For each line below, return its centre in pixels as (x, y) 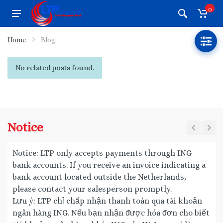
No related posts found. (55, 68)
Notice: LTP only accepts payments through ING (102, 153)
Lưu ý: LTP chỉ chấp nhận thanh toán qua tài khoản (107, 201)
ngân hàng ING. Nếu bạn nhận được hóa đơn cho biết (111, 213)
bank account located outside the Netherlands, (99, 177)
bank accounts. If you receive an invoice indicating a (109, 165)
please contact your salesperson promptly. (92, 189)
